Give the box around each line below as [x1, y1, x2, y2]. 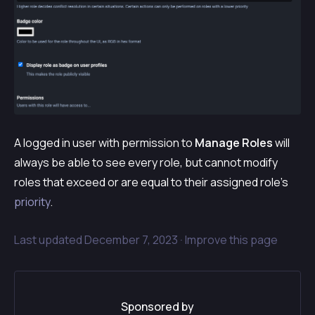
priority [14, 194, 50, 210]
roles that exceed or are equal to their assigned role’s [14, 174, 288, 191]
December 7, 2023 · [84, 232, 185, 248]
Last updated [14, 232, 84, 248]
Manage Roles [195, 135, 273, 151]
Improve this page [185, 232, 278, 248]
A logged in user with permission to [14, 135, 195, 151]
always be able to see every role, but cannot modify [14, 155, 278, 171]
